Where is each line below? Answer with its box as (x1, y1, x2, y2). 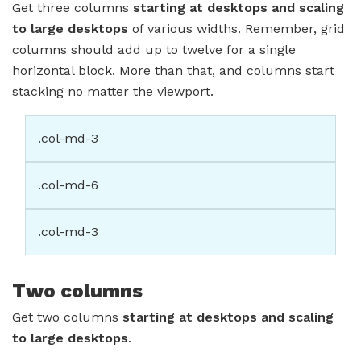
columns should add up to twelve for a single (12, 42, 296, 58)
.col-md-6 (38, 177, 98, 193)
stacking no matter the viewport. (12, 84, 214, 100)
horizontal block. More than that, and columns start (12, 63, 334, 79)
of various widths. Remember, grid (128, 21, 345, 37)
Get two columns (12, 309, 122, 326)
